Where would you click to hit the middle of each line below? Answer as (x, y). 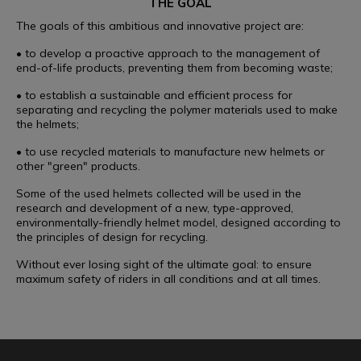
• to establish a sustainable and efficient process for (154, 95)
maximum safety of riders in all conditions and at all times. (168, 278)
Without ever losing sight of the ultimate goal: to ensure (164, 264)
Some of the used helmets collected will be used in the (159, 193)
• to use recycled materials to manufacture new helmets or (170, 151)
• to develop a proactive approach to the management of (168, 53)
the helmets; (48, 124)
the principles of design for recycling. (112, 237)
